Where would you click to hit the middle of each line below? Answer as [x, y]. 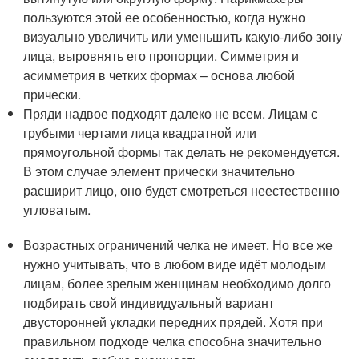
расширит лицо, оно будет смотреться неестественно [182, 190]
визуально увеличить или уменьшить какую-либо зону [183, 36]
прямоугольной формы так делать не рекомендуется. [182, 152]
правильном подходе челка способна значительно [173, 341]
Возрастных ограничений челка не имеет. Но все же [178, 245]
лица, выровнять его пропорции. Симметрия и [161, 56]
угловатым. [57, 210]
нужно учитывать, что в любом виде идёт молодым [175, 264]
